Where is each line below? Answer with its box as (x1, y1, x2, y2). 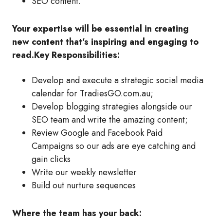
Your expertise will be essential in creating (12, 22, 189, 36)
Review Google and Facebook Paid (32, 127, 163, 140)
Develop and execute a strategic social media (32, 74, 203, 87)
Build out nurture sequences (32, 179, 136, 192)
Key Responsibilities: (34, 49, 120, 62)
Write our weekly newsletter (32, 166, 137, 179)
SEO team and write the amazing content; (32, 113, 188, 127)
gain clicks (32, 153, 71, 166)
